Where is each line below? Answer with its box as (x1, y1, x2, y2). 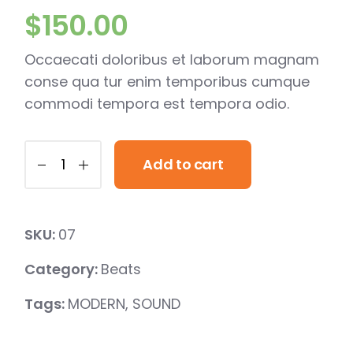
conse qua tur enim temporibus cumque (24, 71, 310, 91)
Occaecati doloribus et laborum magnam (24, 49, 320, 69)
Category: (24, 258, 98, 279)
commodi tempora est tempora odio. (24, 93, 290, 113)
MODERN (68, 293, 126, 314)
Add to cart (143, 154, 224, 174)
